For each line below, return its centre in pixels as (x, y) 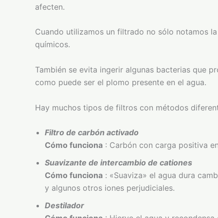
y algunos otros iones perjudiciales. (110, 188)
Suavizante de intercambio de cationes (118, 163)
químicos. (54, 45)
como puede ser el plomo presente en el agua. (122, 82)
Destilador (64, 206)
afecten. (51, 7)
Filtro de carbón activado (92, 133)
